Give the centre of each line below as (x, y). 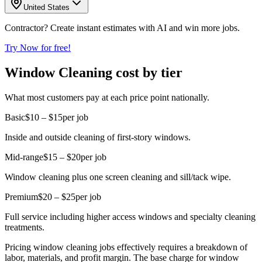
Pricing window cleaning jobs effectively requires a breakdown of (126, 247)
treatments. (25, 227)
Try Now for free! (38, 47)
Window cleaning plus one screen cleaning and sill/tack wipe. (118, 177)
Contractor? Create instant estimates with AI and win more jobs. (122, 27)
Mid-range (24, 157)
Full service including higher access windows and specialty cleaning (130, 216)
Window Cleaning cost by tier (94, 72)
